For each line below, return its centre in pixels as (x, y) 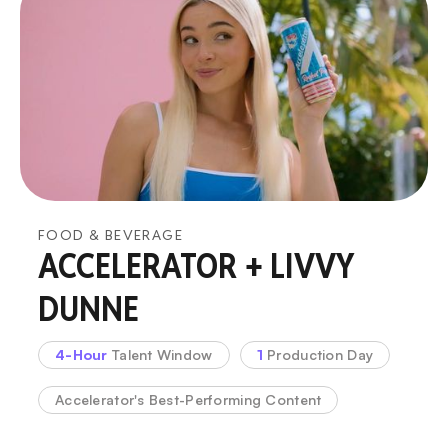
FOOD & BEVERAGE (110, 234)
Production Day (318, 354)
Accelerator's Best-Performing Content (188, 399)
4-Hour (83, 354)
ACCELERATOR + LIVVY (196, 265)
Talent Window (162, 354)
